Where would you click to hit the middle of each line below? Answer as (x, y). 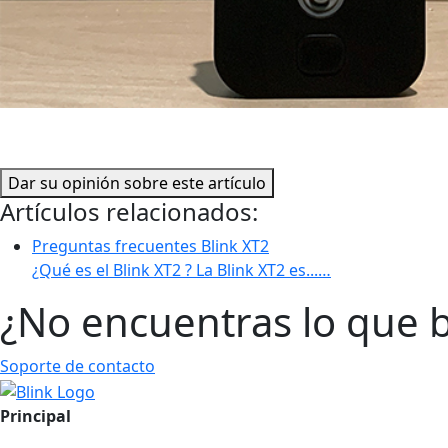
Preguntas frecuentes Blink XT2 (150, 246)
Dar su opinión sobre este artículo (137, 183)
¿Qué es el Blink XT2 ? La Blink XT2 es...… (181, 270)
